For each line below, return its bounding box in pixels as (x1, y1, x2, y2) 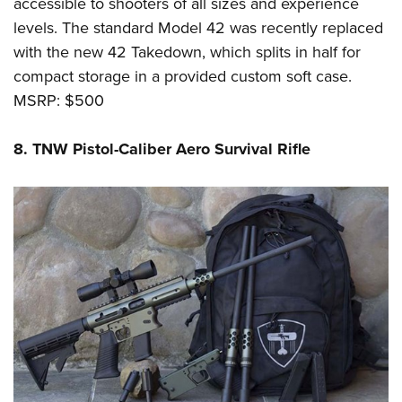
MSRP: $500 (13, 88, 104, 111)
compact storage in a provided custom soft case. (13, 64, 352, 87)
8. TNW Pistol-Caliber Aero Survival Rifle (13, 136, 310, 161)
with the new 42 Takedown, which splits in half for (13, 39, 361, 63)
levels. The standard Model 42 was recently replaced (13, 15, 383, 39)
